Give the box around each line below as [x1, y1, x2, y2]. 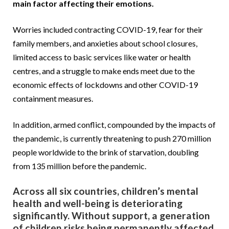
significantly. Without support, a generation [13, 209, 210, 221]
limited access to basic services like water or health [13, 52, 191, 62]
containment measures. [13, 93, 93, 103]
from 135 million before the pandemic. [13, 161, 146, 171]
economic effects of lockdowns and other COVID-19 [13, 79, 198, 89]
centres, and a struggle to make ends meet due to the [13, 65, 195, 76]
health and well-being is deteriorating [13, 197, 182, 209]
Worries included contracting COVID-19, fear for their [13, 24, 203, 34]
